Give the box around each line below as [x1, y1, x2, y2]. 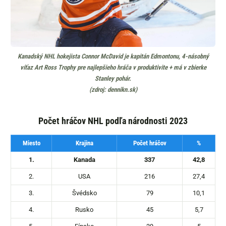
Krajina [75, 139, 93, 147]
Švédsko [72, 189, 97, 197]
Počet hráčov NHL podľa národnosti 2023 [38, 116, 188, 127]
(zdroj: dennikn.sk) [89, 86, 137, 94]
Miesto [22, 139, 40, 147]
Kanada [73, 156, 95, 164]
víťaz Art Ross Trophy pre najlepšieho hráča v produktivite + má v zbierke [20, 64, 206, 72]
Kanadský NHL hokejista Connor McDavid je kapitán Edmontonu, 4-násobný [17, 52, 209, 61]
